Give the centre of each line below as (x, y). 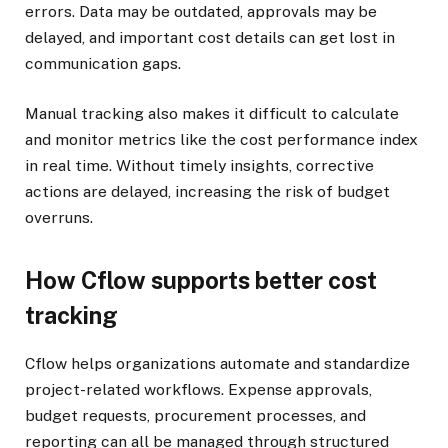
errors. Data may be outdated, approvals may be (201, 11)
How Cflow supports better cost (201, 280)
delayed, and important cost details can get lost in (210, 37)
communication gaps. (103, 63)
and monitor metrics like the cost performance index (221, 140)
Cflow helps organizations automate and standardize (217, 363)
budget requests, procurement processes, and (195, 415)
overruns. (59, 218)
